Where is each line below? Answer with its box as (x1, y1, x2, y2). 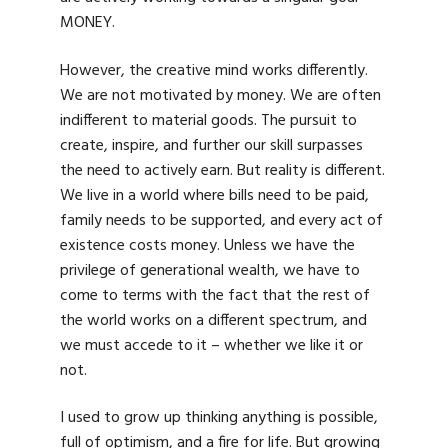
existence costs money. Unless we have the (60, 232, 355, 259)
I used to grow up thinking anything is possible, (60, 404, 378, 431)
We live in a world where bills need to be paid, (60, 182, 369, 209)
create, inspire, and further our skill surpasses (60, 132, 363, 159)
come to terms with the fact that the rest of (60, 282, 370, 309)
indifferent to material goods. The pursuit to (60, 107, 357, 134)
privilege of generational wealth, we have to (60, 257, 360, 284)
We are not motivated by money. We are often (60, 82, 381, 109)
